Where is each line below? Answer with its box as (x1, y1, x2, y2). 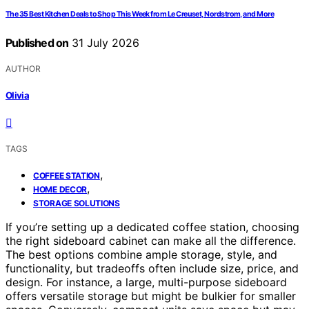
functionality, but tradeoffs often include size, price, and (6, 261, 299, 275)
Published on (6, 36, 69, 50)
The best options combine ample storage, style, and (6, 247, 277, 261)
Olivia (6, 89, 30, 101)
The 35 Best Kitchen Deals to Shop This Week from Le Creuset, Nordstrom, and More (6, 10, 275, 19)
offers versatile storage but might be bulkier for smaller (6, 288, 296, 303)
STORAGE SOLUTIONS (33, 197, 120, 208)
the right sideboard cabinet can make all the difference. (6, 233, 296, 248)
